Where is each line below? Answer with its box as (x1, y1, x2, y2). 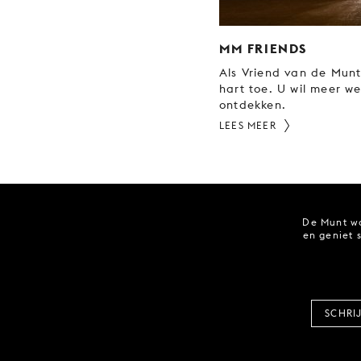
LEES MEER (219, 118, 276, 131)
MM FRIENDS (219, 39, 308, 56)
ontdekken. (219, 98, 287, 111)
